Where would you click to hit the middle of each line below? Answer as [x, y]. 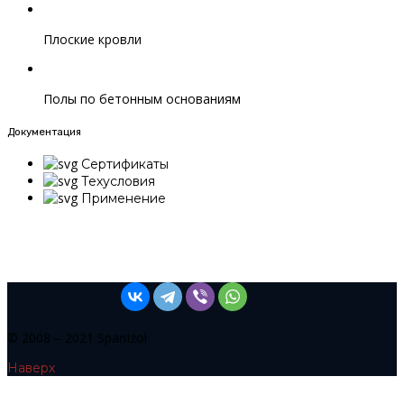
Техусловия [118, 182]
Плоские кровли [92, 40]
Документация [44, 131]
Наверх [31, 368]
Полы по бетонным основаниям [142, 99]
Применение [124, 199]
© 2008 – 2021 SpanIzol [77, 338]
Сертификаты [125, 165]
